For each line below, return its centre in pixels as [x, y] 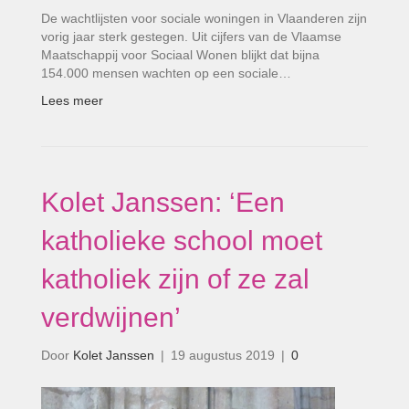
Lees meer [72, 100]
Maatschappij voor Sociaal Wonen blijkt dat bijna [180, 55]
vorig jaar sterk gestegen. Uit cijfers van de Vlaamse [191, 37]
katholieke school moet [182, 241]
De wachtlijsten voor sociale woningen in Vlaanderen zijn [204, 18]
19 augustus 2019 [223, 355]
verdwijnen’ [111, 317]
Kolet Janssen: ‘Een [163, 202]
